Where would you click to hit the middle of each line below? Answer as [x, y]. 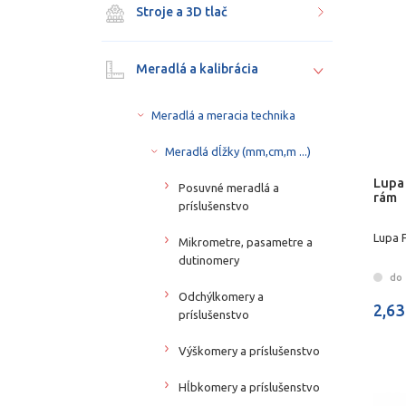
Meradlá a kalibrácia [196, 68]
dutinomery [209, 260]
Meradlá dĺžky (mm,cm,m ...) [238, 151]
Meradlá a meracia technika [223, 115]
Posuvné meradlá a [229, 187]
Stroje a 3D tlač [180, 12]
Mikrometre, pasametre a [246, 242]
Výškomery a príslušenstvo [249, 350]
